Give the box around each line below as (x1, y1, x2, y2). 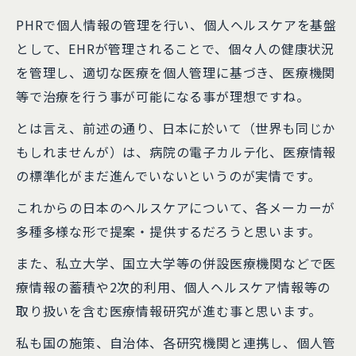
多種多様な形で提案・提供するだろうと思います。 (16, 222, 321, 241)
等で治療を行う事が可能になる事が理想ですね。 (16, 87, 310, 106)
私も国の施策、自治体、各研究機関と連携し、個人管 (16, 333, 337, 352)
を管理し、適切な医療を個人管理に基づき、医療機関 (16, 63, 336, 82)
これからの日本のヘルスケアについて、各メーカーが (16, 198, 336, 217)
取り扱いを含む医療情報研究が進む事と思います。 (16, 301, 322, 320)
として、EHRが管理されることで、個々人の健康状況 (16, 39, 335, 58)
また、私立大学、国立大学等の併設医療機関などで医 (16, 253, 337, 273)
